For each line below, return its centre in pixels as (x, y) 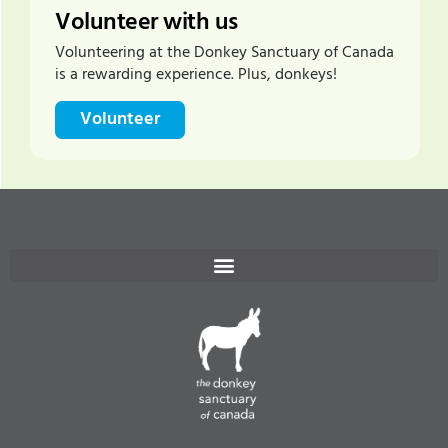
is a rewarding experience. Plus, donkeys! (196, 75)
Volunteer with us (146, 23)
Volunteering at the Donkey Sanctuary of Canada (224, 53)
